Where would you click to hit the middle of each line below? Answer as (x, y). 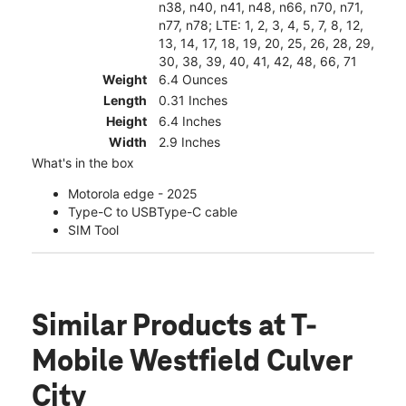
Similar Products (145, 328)
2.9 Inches (189, 142)
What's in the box (83, 163)
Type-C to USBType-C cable (153, 212)
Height (126, 121)
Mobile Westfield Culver (192, 363)
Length (125, 101)
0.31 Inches (193, 101)
